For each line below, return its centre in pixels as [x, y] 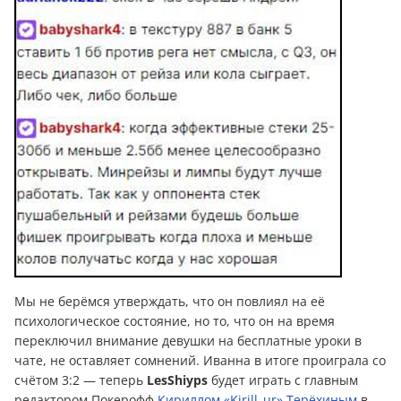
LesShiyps [179, 380]
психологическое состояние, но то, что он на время [175, 321]
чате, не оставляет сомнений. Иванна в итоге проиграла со [200, 361]
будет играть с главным [285, 380]
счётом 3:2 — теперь [81, 380]
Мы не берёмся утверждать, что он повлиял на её [170, 302]
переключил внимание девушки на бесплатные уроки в [188, 341]
